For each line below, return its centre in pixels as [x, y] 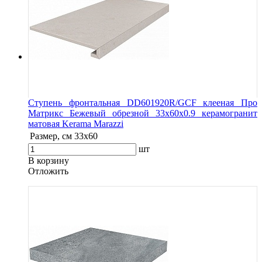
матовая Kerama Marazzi [76, 123]
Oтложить [48, 171]
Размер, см [51, 136]
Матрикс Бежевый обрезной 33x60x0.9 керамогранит [143, 113]
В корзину [49, 160]
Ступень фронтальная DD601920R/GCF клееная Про [143, 102]
